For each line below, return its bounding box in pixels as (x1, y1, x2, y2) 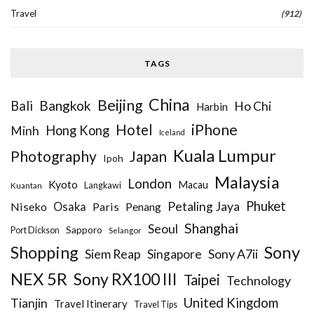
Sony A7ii (208, 246, 258, 262)
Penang (125, 200, 161, 214)
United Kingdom (184, 294, 278, 311)
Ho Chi (234, 99, 271, 114)
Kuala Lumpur (173, 145, 276, 166)
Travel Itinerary (54, 297, 128, 310)
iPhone (191, 121, 238, 139)
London (128, 175, 172, 192)
